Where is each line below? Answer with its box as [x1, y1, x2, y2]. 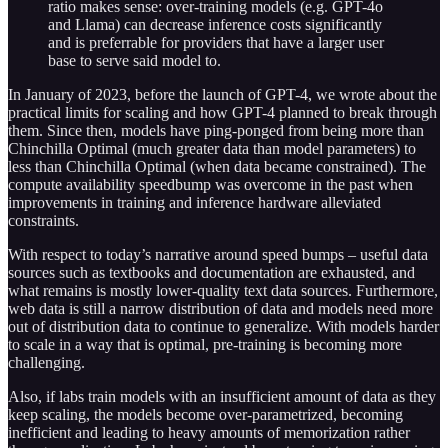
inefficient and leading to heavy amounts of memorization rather [8, 423, 410, 441]
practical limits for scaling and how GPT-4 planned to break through [8, 103, 437, 121]
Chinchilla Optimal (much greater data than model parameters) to [8, 139, 416, 157]
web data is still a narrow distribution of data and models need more [8, 299, 433, 317]
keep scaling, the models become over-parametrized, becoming [8, 405, 403, 423]
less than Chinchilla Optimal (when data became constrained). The [8, 157, 426, 175]
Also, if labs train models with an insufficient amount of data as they [8, 387, 436, 405]
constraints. [8, 211, 79, 229]
